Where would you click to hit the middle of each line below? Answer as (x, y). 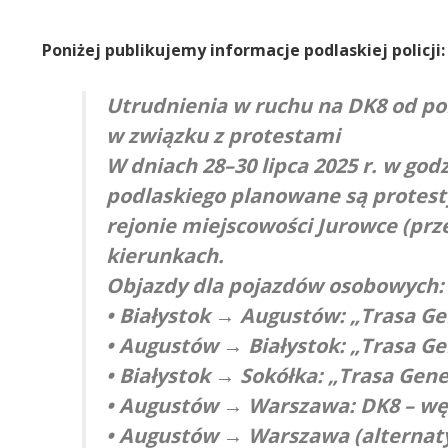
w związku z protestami (223, 135)
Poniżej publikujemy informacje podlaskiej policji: (243, 49)
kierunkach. (165, 255)
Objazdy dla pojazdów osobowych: (275, 285)
